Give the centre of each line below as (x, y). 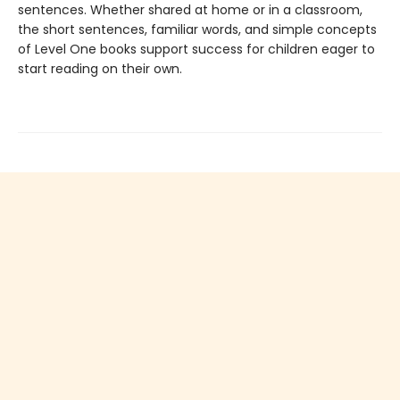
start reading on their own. (100, 69)
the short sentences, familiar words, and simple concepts (197, 30)
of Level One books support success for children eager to (196, 50)
